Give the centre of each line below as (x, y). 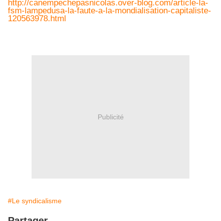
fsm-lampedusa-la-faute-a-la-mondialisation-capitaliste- (110, 11)
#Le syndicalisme (35, 201)
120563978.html (37, 19)
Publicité (110, 117)
